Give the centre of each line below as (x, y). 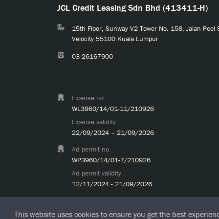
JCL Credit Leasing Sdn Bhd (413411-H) (132, 8)
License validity (94, 122)
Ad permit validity (97, 173)
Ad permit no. (91, 149)
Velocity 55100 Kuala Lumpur (115, 39)
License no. (89, 98)
